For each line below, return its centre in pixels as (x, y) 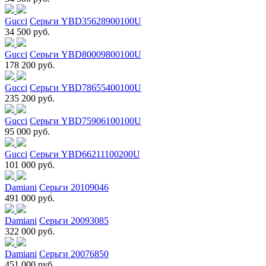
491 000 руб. (30, 198)
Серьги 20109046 (74, 187)
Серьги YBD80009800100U (85, 54)
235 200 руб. (30, 98)
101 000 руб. (30, 164)
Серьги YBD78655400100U (85, 87)
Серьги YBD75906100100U (85, 121)
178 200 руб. (30, 65)
